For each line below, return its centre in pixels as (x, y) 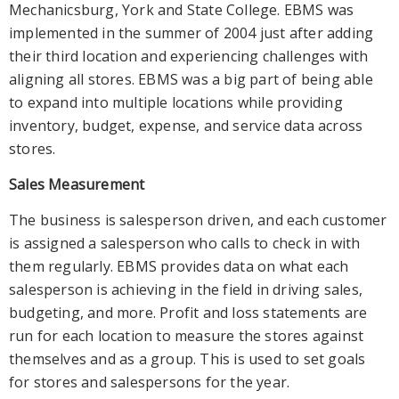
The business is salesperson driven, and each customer (198, 220)
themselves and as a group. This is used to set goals (187, 358)
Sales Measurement (77, 184)
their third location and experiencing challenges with (189, 56)
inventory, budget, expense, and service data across (186, 125)
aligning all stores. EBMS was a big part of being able (191, 79)
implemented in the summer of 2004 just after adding (191, 33)
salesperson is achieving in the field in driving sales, (186, 289)
